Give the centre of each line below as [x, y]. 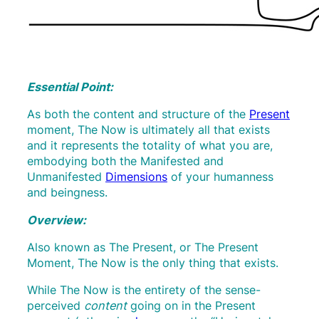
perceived [54, 306]
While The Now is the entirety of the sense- [144, 290]
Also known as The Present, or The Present [143, 247]
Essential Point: [70, 87]
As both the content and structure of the [138, 114]
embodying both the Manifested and [125, 161]
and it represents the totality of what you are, [150, 146]
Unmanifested [66, 177]
